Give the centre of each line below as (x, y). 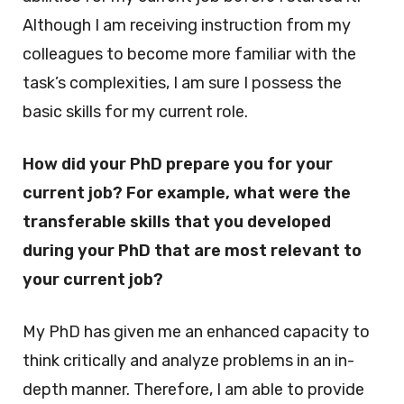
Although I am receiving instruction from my (187, 25)
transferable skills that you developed (177, 222)
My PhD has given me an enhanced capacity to (196, 332)
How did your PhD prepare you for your (178, 164)
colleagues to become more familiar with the (189, 54)
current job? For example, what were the (187, 193)
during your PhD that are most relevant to (192, 251)
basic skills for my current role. (135, 112)
